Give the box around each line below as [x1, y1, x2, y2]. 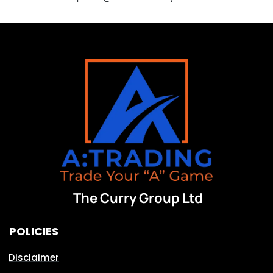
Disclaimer [9, 250, 59, 264]
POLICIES [9, 223, 58, 239]
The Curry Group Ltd [73, 188, 203, 207]
